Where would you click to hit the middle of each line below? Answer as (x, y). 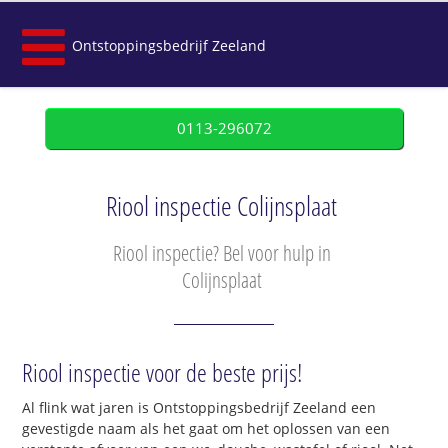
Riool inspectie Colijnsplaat (221, 206)
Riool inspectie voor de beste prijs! (163, 372)
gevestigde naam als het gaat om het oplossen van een (206, 429)
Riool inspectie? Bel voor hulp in (221, 253)
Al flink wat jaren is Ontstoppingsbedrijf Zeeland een (199, 408)
